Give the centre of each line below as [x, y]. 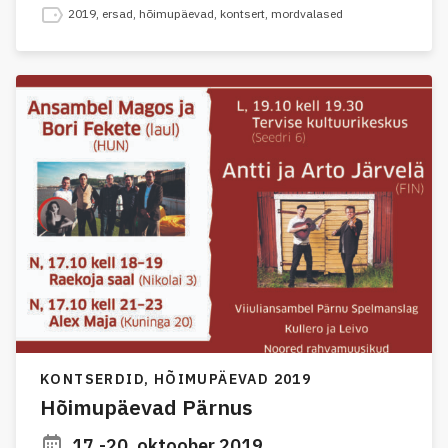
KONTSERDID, [97, 378]
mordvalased [307, 14]
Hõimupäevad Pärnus [146, 406]
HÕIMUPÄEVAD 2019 [232, 378]
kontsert [242, 14]
